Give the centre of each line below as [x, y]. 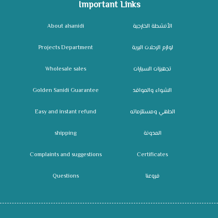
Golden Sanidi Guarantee [65, 91]
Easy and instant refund [65, 112]
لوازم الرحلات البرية [152, 48]
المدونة [152, 133]
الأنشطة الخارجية [152, 26]
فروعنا [152, 176]
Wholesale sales [65, 69]
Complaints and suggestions [65, 155]
